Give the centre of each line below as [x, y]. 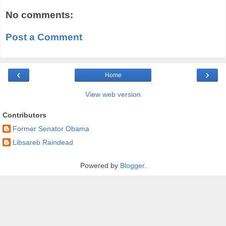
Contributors [24, 115]
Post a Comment [44, 37]
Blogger [132, 165]
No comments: [39, 15]
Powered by [100, 165]
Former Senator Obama [51, 128]
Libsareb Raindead [43, 142]
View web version [113, 95]
